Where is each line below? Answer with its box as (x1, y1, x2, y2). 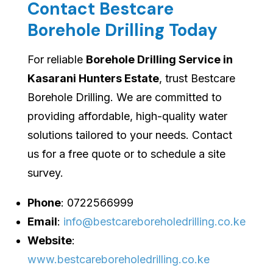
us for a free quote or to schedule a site (27, 147, 225, 161)
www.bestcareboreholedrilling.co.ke (27, 253, 210, 266)
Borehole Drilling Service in (86, 53, 233, 66)
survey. (27, 166, 63, 180)
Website (27, 234, 72, 247)
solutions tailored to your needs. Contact (27, 129, 232, 142)
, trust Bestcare (159, 72, 235, 85)
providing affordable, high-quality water (27, 110, 227, 123)
